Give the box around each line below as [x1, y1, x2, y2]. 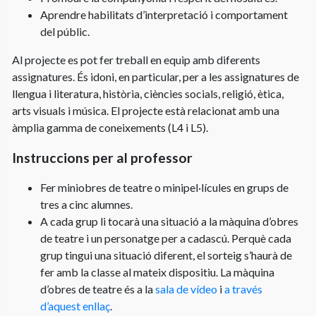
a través [222, 281, 262, 296]
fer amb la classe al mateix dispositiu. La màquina [40, 265, 274, 279]
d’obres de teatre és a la [40, 281, 153, 296]
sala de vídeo [153, 281, 217, 296]
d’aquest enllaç [40, 298, 110, 312]
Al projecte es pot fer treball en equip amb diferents [12, 52, 260, 66]
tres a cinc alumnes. [40, 197, 133, 211]
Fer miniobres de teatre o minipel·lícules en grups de [40, 180, 288, 194]
